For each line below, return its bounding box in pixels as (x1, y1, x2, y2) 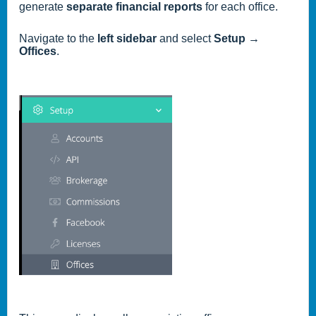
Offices (19, 45, 56, 58)
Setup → (214, 32, 260, 45)
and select (157, 32, 214, 45)
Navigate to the (19, 32, 97, 45)
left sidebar (97, 32, 157, 45)
